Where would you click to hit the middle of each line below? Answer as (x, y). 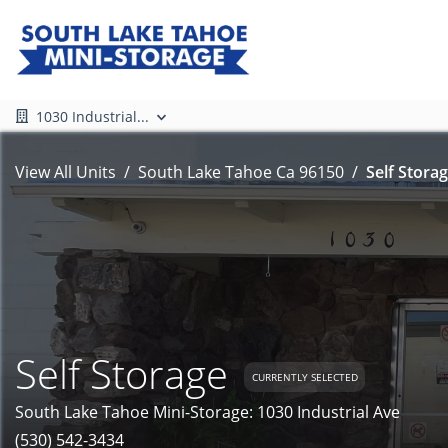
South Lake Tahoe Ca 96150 (241, 172)
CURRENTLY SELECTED (304, 376)
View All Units (65, 172)
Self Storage (121, 373)
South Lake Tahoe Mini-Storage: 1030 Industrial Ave (207, 412)
